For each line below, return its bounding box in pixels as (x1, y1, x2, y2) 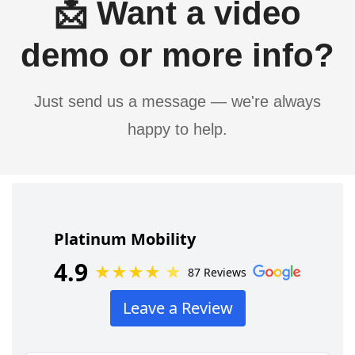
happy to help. (128, 120, 227, 139)
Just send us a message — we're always (34, 93, 321, 111)
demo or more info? (21, 36, 334, 74)
